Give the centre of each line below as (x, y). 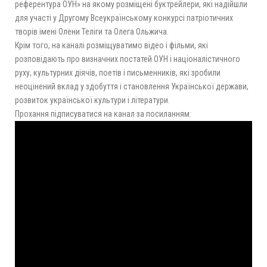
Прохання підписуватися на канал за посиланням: (103, 114)
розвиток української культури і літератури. (92, 100)
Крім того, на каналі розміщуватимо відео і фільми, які (111, 45)
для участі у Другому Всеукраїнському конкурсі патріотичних (124, 18)
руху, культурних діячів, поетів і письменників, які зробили (118, 72)
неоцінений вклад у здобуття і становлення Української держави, (132, 86)
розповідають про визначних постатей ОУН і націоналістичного (128, 59)
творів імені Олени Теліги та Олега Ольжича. (92, 31)
